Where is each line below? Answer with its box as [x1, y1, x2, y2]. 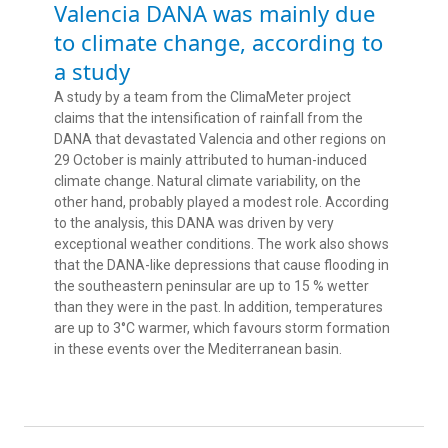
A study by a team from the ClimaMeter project [54, 89, 351, 106]
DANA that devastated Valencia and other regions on [54, 131, 386, 148]
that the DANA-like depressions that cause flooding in [54, 257, 389, 274]
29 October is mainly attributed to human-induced [54, 152, 367, 169]
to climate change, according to [54, 27, 383, 58]
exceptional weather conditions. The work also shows [54, 236, 389, 253]
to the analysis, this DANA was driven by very [54, 215, 334, 232]
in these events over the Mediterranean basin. [54, 341, 345, 358]
